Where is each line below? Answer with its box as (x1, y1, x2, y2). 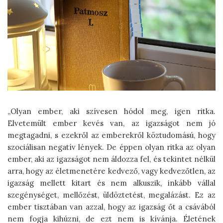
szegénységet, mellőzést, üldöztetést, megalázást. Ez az (7, 190, 216, 200)
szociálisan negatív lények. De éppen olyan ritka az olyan (7, 142, 216, 152)
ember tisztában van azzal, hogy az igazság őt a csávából (7, 202, 216, 212)
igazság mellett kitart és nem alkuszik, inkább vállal (7, 178, 216, 188)
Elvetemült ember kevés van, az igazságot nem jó (7, 118, 216, 128)
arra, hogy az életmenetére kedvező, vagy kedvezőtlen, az (7, 166, 216, 176)
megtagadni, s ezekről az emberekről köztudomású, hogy (7, 130, 216, 140)
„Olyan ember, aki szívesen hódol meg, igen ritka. (7, 107, 216, 116)
